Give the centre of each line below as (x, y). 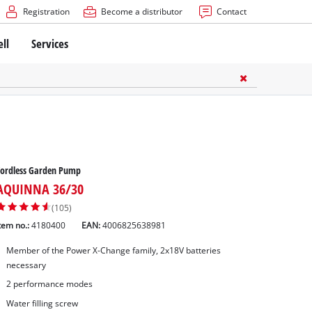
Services (50, 43)
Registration (46, 11)
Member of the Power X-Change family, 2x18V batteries (113, 250)
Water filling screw (42, 304)
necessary (26, 265)
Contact (231, 11)
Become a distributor (141, 11)
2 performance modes (49, 284)
